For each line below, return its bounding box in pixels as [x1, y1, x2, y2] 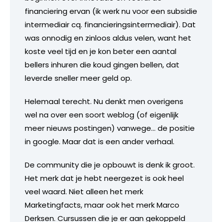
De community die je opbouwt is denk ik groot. [25, 159, 195, 170]
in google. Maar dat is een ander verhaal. [25, 136, 174, 147]
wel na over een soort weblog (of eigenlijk [25, 109, 178, 120]
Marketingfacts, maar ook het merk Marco [25, 199, 179, 210]
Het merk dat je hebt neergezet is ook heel [25, 172, 184, 183]
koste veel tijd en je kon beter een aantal [25, 46, 176, 56]
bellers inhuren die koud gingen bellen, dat [25, 59, 179, 70]
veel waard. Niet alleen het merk [25, 186, 143, 197]
